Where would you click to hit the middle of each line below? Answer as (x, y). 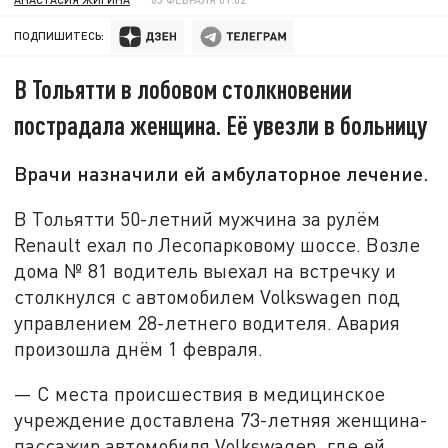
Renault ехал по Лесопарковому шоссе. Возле (217, 244)
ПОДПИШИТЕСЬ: (59, 36)
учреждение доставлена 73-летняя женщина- (221, 420)
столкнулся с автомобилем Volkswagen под (207, 296)
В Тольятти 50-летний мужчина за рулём (197, 218)
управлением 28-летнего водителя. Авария (207, 322)
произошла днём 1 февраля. (139, 348)
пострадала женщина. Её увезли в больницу (221, 125)
